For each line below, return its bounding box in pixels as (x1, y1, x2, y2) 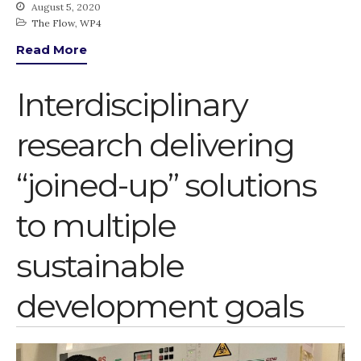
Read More (16, 42, 87, 58)
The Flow (31, 17, 75, 30)
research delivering (16, 124, 294, 164)
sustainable (16, 245, 184, 285)
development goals (16, 285, 303, 326)
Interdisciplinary (16, 84, 247, 124)
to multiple (16, 205, 176, 245)
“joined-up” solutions (16, 164, 316, 205)
